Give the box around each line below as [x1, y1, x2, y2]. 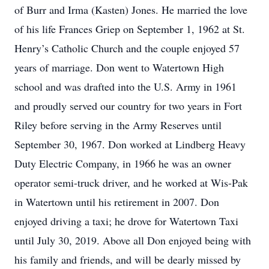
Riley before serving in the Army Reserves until [14, 118, 222, 132]
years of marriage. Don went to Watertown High [14, 60, 224, 74]
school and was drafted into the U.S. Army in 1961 [14, 79, 237, 94]
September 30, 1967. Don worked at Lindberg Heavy [14, 137, 246, 151]
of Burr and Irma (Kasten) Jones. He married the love [14, 2, 247, 17]
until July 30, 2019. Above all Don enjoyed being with [14, 233, 251, 247]
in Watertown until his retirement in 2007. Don [14, 195, 219, 209]
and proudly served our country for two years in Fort [14, 98, 242, 113]
